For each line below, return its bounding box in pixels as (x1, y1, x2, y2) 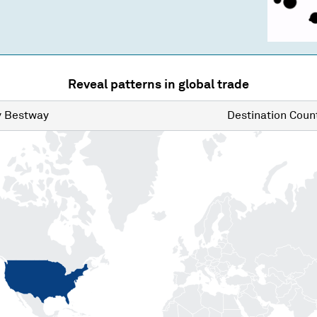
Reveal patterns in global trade (68, 78, 249, 91)
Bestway (4, 110, 49, 122)
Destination (227, 110, 287, 122)
